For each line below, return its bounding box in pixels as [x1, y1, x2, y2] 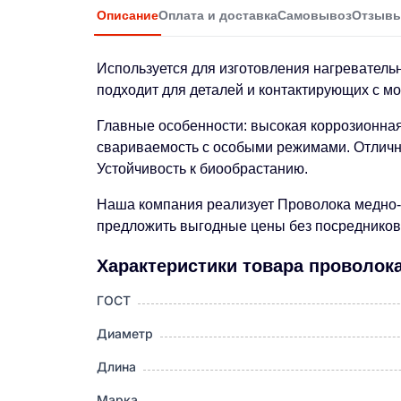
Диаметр [97, 327, 153, 342]
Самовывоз [277, 8, 352, 22]
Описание [97, 8, 158, 22]
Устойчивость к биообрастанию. [97, 161, 308, 176]
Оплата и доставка [158, 8, 277, 22]
